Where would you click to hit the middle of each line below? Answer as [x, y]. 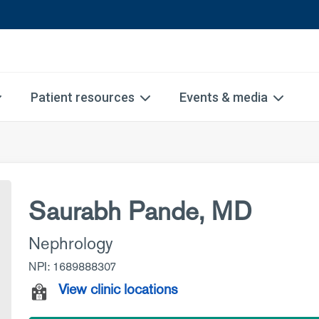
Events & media [224, 97]
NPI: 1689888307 [72, 267]
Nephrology [70, 243]
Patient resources [83, 97]
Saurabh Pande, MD [140, 211]
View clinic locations [118, 289]
